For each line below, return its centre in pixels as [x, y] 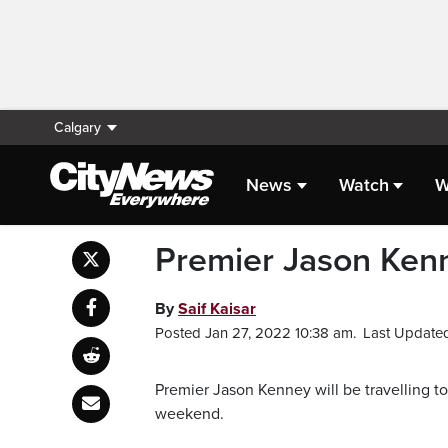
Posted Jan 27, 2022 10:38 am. [255, 333]
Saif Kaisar [217, 309]
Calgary [77, 127]
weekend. [189, 414]
